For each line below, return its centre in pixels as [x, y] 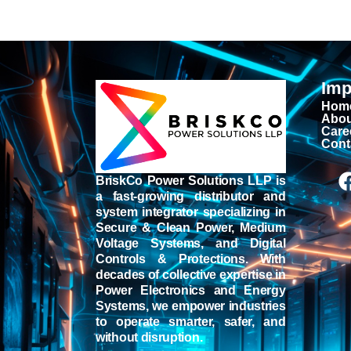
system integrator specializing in [191, 212]
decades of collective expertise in [191, 274]
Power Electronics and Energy [191, 290]
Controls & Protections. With [191, 259]
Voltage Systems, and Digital [191, 243]
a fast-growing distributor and [191, 196]
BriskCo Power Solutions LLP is [191, 180]
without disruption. [149, 337]
